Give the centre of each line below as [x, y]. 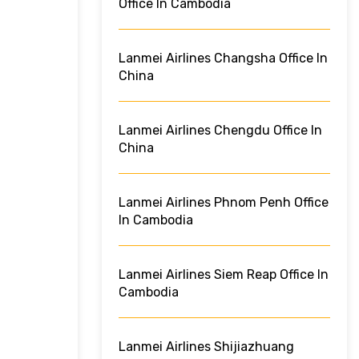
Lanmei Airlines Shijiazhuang [206, 347]
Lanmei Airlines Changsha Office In [223, 58]
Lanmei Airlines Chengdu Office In [220, 131]
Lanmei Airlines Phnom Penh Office [224, 203]
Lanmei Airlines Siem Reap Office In [224, 275]
